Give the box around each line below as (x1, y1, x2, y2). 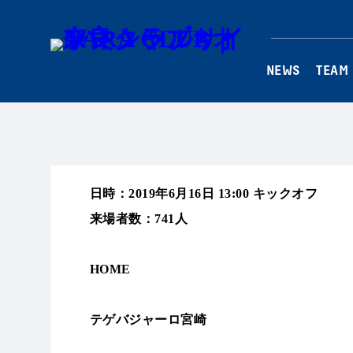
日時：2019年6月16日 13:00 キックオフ (90, 187, 318, 200)
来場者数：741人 (90, 212, 188, 225)
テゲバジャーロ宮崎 (90, 313, 207, 326)
